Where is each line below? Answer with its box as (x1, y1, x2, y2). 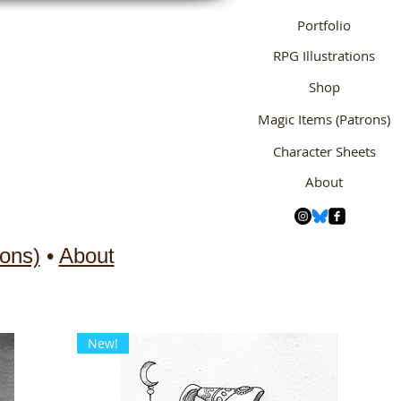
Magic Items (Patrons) (258, 110, 390, 128)
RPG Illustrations (273, 47, 375, 64)
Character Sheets (272, 142, 376, 160)
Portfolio (297, 16, 351, 34)
